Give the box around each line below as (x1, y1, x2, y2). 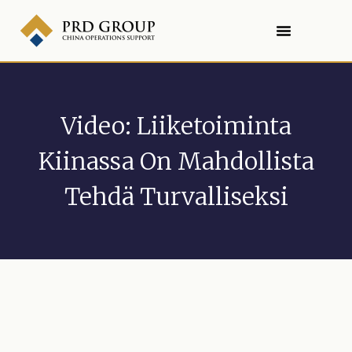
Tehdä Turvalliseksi (64, 181, 288, 211)
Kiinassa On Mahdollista (38, 145, 314, 176)
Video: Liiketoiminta (60, 110, 291, 141)
